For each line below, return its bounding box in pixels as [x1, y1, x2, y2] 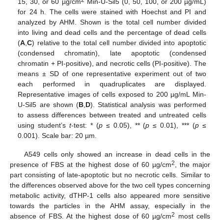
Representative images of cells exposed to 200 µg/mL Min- [18, 90, 206, 98]
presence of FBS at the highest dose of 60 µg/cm [10, 160, 171, 168]
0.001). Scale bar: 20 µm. [18, 131, 97, 139]
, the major [174, 160, 211, 168]
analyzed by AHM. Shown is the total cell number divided [18, 18, 206, 26]
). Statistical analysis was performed [90, 100, 206, 109]
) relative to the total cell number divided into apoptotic [32, 38, 206, 47]
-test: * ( [71, 121, 99, 129]
